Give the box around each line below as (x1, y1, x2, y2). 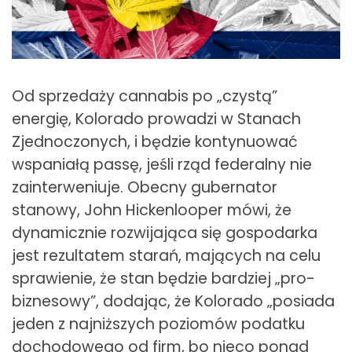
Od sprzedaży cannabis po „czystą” (12, 86, 277, 108)
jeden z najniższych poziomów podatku (12, 313, 305, 335)
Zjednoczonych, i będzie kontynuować (12, 131, 298, 153)
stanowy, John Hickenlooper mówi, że (12, 200, 291, 222)
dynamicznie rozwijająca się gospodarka (12, 222, 317, 244)
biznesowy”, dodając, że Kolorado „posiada (12, 291, 335, 313)
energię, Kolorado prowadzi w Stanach (12, 108, 301, 130)
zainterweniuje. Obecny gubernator (12, 177, 277, 199)
